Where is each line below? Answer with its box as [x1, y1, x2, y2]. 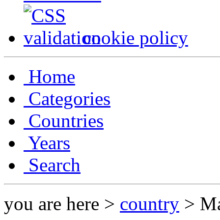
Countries [24, 110, 104, 132]
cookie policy [83, 27, 188, 49]
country [120, 193, 179, 215]
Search [24, 154, 81, 176]
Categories [24, 88, 110, 110]
